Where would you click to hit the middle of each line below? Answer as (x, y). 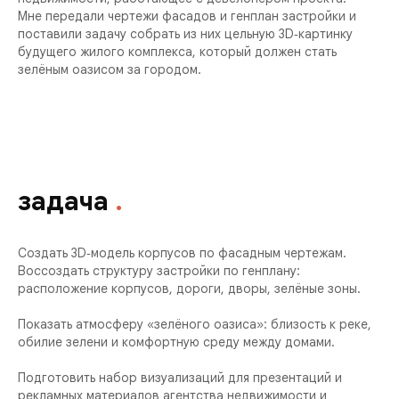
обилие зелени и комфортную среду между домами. (176, 342)
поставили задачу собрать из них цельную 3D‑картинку (185, 34)
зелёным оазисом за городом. (110, 69)
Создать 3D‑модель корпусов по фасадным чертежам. (182, 253)
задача (66, 201)
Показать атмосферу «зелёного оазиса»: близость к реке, (195, 324)
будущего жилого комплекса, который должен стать (177, 52)
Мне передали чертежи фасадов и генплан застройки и (187, 16)
